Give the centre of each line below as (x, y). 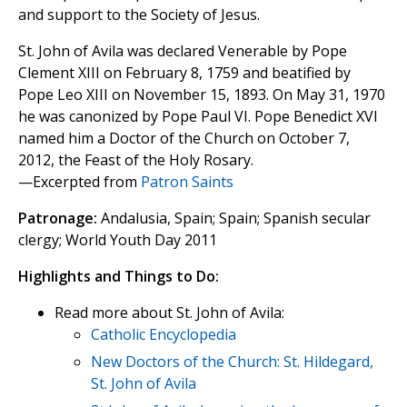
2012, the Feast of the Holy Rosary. (136, 160)
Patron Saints (187, 182)
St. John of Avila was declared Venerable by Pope (183, 51)
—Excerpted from (79, 182)
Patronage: (58, 218)
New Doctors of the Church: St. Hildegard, (232, 362)
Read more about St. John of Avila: (169, 313)
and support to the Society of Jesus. (139, 15)
